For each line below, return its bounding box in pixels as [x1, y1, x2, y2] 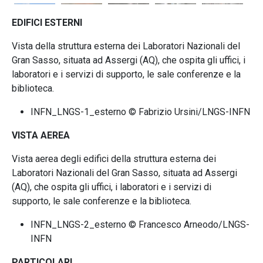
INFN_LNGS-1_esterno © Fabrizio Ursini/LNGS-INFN [31, 106, 250, 117]
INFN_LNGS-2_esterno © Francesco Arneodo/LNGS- [31, 219, 249, 230]
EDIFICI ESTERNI [12, 17, 82, 28]
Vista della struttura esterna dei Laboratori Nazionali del [12, 41, 240, 52]
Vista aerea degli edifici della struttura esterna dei [12, 153, 216, 164]
